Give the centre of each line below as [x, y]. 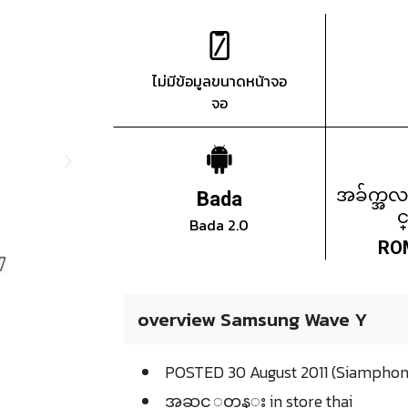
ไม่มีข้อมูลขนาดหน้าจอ [219, 82]
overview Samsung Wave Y [253, 320]
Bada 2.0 [219, 225]
